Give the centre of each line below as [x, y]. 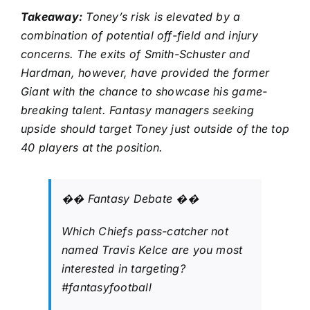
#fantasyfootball [107, 288]
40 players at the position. [92, 148]
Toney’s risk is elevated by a [162, 17]
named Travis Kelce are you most [152, 250]
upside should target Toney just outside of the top [155, 129]
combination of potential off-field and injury [139, 36]
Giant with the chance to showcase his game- [144, 92]
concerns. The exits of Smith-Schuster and [135, 54]
